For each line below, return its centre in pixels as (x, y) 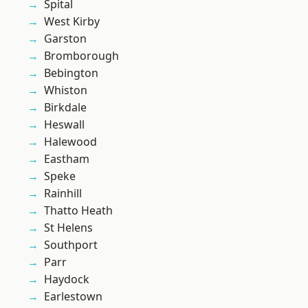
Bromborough (81, 56)
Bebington (71, 73)
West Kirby (72, 22)
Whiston (66, 90)
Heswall (64, 125)
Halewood (70, 142)
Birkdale (65, 108)
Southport (71, 245)
